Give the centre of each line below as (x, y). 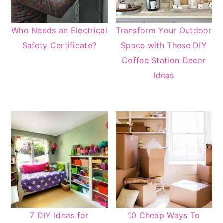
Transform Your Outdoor (164, 31)
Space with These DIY (164, 46)
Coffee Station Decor (164, 60)
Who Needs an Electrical (59, 31)
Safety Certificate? (59, 46)
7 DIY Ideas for (59, 215)
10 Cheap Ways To (164, 215)
